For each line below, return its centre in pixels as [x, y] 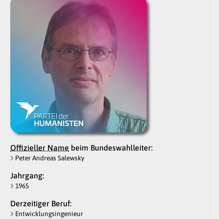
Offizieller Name [40, 148]
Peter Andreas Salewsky [50, 158]
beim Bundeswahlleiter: [111, 148]
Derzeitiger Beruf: [41, 204]
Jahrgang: [27, 176]
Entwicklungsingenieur [49, 214]
